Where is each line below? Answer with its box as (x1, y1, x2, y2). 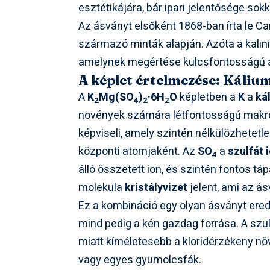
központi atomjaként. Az (78, 143, 198, 160)
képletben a (177, 89, 239, 106)
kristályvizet (125, 180, 188, 196)
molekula (78, 180, 125, 196)
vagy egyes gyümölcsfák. (78, 252, 202, 269)
